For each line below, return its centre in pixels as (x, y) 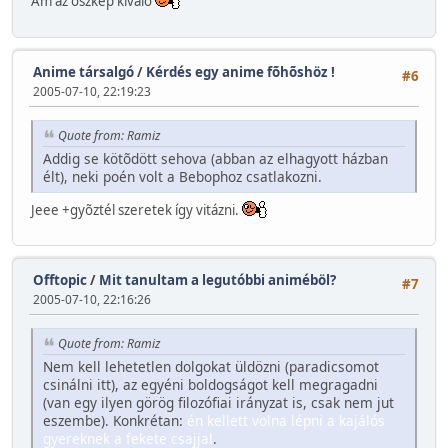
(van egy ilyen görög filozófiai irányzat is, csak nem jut (218, 403)
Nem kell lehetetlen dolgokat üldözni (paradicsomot (211, 367)
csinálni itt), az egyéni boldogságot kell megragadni (210, 385)
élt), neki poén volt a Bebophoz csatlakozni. (182, 176)
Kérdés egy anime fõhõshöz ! (240, 71)
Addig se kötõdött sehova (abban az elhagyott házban (215, 158)
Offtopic (60, 280)
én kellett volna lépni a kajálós (286, 421)
